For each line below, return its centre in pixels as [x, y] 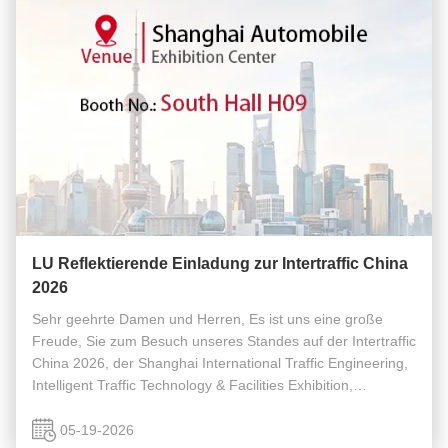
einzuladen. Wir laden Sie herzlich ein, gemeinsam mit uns [216, 407]
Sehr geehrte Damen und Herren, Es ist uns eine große [207, 319]
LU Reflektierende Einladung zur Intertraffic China [220, 263]
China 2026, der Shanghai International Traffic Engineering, [220, 363]
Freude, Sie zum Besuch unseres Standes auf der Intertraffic [224, 341]
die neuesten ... [81, 429]
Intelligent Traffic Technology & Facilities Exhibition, [192, 385]
